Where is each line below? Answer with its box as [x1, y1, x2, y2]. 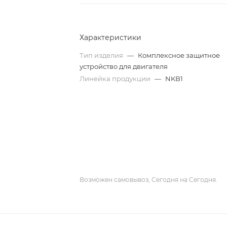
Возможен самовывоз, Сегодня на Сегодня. [80, 175, 218, 183]
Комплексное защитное [138, 51, 220, 59]
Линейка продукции [80, 74, 153, 83]
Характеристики [80, 33, 142, 42]
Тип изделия [80, 51, 125, 59]
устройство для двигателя [80, 62, 168, 70]
